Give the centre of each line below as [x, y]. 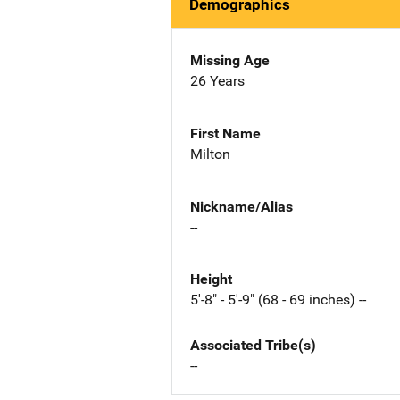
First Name [225, 133]
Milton [210, 154]
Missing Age [230, 60]
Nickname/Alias [242, 206]
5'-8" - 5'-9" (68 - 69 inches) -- [278, 300]
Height [211, 279]
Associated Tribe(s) [253, 346]
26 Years [217, 81]
